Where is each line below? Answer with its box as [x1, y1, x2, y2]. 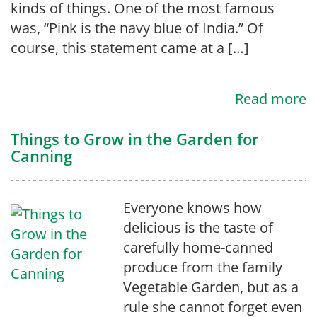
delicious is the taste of [122, 218, 273, 237]
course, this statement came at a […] [11, 38, 249, 57]
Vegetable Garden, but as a [122, 277, 299, 296]
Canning [11, 145, 72, 166]
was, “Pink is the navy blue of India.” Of [11, 18, 263, 38]
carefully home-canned [122, 238, 273, 257]
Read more [235, 89, 306, 108]
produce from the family [122, 258, 282, 277]
